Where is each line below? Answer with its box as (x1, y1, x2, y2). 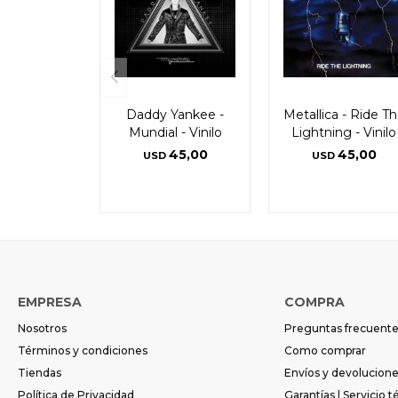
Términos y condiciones (18, 343, 147, 357)
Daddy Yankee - (126, 106, 224, 123)
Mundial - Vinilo (128, 123, 222, 140)
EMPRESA (18, 293, 82, 310)
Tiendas (18, 365, 61, 379)
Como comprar (283, 343, 366, 357)
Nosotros (18, 321, 67, 335)
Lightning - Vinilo (291, 123, 396, 140)
